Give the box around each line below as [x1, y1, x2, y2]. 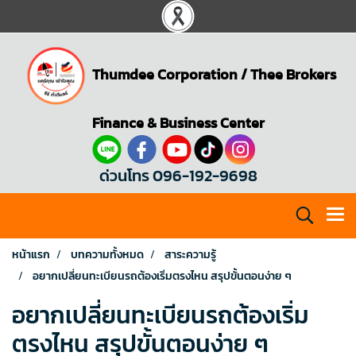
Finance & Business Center [91, 112, 265, 133]
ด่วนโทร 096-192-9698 [99, 164, 257, 188]
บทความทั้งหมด [71, 246, 144, 263]
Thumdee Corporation [92, 63, 238, 85]
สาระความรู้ [164, 246, 216, 263]
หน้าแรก [12, 246, 50, 263]
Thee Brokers [250, 63, 336, 85]
